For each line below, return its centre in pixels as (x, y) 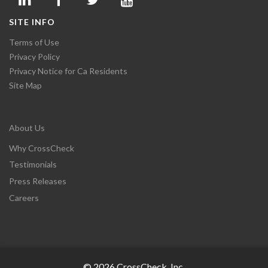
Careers (24, 198)
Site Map (25, 86)
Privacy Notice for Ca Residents (68, 71)
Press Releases (38, 181)
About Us (27, 128)
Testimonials (33, 165)
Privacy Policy (34, 57)
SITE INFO (32, 22)
